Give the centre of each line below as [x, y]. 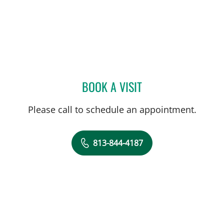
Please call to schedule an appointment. [112, 110]
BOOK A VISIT [112, 87]
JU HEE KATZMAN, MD [176, 85]
